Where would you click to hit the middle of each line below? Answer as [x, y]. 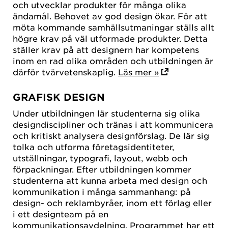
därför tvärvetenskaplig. [65, 72]
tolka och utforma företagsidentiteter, [93, 146]
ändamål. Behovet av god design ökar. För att [110, 16]
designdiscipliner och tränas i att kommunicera [113, 124]
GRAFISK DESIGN [59, 97]
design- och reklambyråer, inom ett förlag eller [112, 202]
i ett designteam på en [61, 213]
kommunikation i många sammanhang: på [102, 191]
